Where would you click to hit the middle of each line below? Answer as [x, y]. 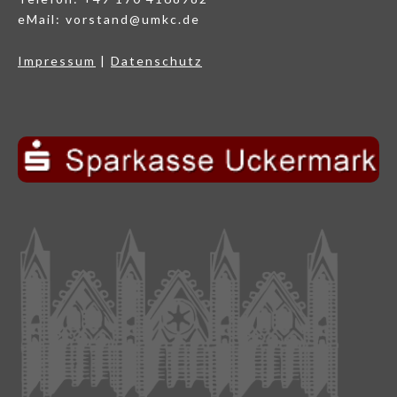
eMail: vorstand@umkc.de [109, 19]
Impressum [57, 61]
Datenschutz [156, 61]
